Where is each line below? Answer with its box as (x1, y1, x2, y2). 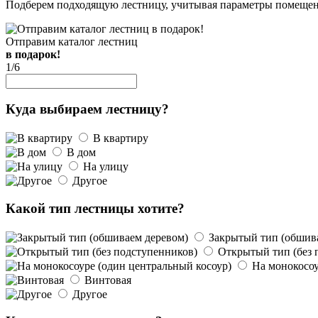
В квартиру (90, 132, 148, 145)
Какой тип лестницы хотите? (6, 200, 185, 216)
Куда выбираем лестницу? (6, 102, 169, 117)
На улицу (80, 160, 128, 173)
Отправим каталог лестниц (6, 35, 138, 48)
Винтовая (82, 273, 131, 286)
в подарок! (6, 48, 60, 60)
